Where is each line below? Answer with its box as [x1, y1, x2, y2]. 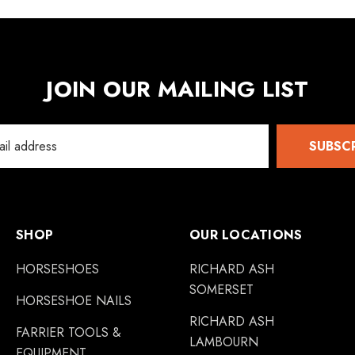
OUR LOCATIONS [189, 226, 303, 244]
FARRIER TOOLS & [16, 323, 121, 342]
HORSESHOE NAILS [16, 292, 132, 310]
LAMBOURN [189, 333, 258, 351]
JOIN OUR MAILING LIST [46, 73, 309, 105]
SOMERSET [189, 281, 254, 299]
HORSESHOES [16, 260, 99, 278]
